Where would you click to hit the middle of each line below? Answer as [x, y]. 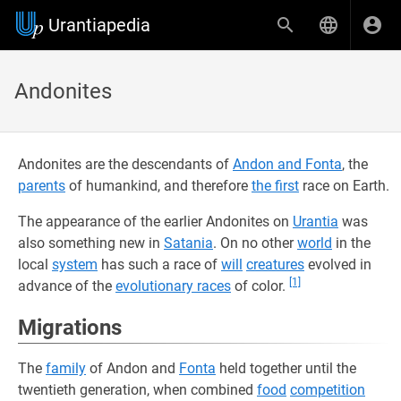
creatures [275, 264]
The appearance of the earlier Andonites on [155, 222]
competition [328, 390]
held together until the [286, 368]
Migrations [70, 328]
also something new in [91, 243]
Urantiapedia [99, 25]
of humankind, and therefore [158, 186]
